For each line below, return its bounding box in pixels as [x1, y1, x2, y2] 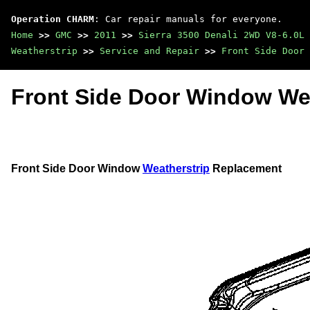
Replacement [210, 162, 282, 174]
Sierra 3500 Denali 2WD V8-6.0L [138, 30, 304, 40]
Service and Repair [100, 46, 199, 56]
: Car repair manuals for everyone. [94, 14, 282, 24]
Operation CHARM [11, 14, 94, 24]
